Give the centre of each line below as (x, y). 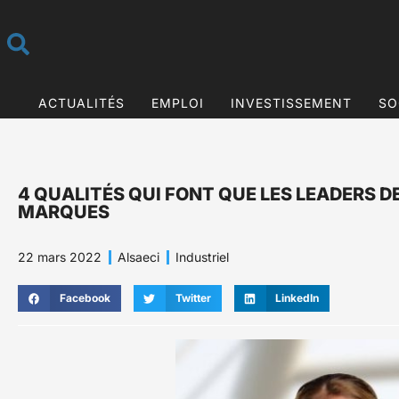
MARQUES (64, 212)
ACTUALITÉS (81, 102)
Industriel (202, 257)
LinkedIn (297, 298)
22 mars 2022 (60, 257)
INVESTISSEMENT (291, 102)
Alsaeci (138, 257)
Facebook (85, 298)
